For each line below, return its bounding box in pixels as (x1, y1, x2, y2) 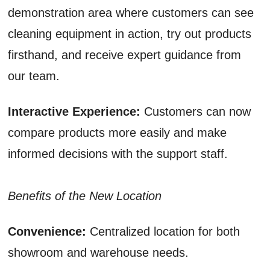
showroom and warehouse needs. (8, 245, 189, 259)
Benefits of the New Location (8, 189, 162, 202)
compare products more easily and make (8, 125, 227, 139)
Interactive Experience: (8, 104, 141, 118)
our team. (8, 69, 60, 83)
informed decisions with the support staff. (8, 146, 228, 160)
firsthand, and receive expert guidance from (8, 48, 242, 61)
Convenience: (8, 224, 90, 238)
